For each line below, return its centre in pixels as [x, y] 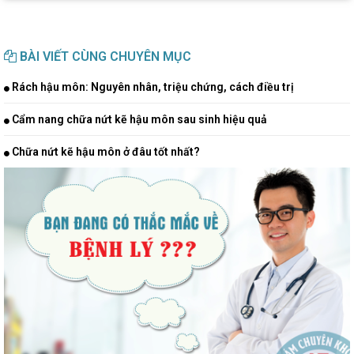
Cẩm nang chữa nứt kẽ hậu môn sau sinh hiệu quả [138, 119]
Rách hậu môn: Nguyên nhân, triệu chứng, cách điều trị [152, 87]
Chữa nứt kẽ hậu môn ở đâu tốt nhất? [105, 151]
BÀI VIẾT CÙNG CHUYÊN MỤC [104, 56]
